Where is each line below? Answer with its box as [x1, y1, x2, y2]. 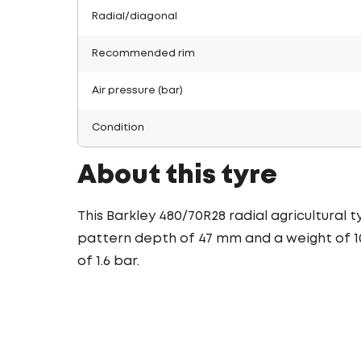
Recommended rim [92, 49, 195, 58]
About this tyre [77, 164, 277, 188]
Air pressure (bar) [92, 86, 183, 95]
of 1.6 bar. [77, 255, 139, 268]
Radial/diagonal [92, 12, 177, 21]
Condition [92, 123, 144, 132]
